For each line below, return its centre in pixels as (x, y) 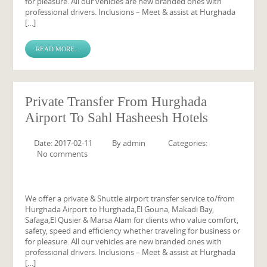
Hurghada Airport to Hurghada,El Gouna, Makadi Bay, (120, 209)
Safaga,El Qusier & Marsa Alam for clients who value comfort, (132, 220)
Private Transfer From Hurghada (116, 102)
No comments (63, 154)
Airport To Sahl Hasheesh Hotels (117, 118)
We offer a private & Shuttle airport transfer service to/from (130, 198)
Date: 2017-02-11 (63, 143)
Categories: (188, 143)
